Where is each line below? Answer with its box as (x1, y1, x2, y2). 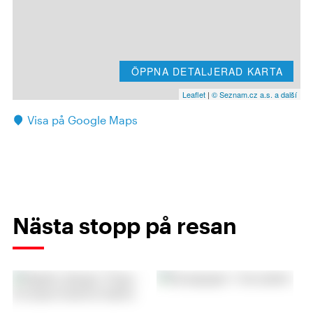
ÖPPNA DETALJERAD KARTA (131, 64, 283, 78)
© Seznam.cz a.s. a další (212, 89, 297, 100)
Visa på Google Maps (27, 113, 138, 126)
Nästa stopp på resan (13, 212, 237, 238)
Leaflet (182, 89, 205, 100)
